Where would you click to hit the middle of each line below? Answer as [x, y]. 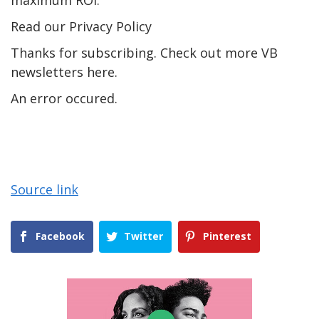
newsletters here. [64, 72]
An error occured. [64, 98]
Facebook [60, 236]
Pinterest [227, 236]
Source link [45, 189]
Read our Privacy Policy [81, 26]
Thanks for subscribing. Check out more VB [144, 52]
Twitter [144, 236]
